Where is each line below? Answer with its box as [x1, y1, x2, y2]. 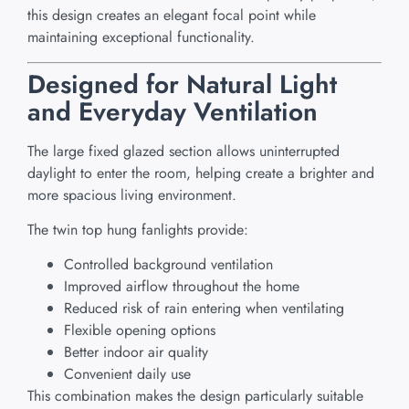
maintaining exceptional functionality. [27, 26, 255, 48]
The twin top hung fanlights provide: [27, 219, 248, 240]
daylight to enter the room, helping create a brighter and [27, 162, 374, 184]
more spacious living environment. [27, 184, 236, 205]
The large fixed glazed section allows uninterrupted [27, 140, 340, 162]
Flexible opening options [64, 320, 215, 341]
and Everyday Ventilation [27, 92, 318, 131]
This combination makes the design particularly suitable [27, 385, 363, 407]
